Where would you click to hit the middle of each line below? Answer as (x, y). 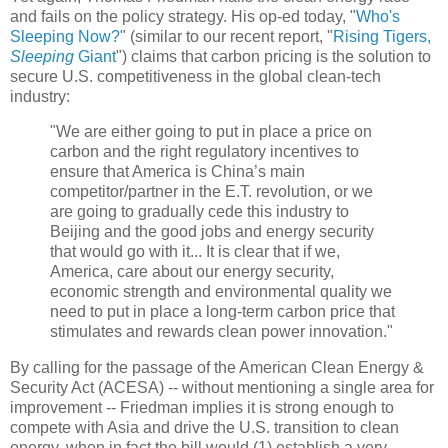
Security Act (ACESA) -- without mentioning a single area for (222, 388)
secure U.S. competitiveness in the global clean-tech (195, 76)
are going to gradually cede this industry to (199, 212)
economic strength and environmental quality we (221, 292)
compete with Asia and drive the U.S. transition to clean (204, 428)
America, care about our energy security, (192, 272)
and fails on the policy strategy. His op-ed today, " (183, 16)
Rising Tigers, (382, 36)
